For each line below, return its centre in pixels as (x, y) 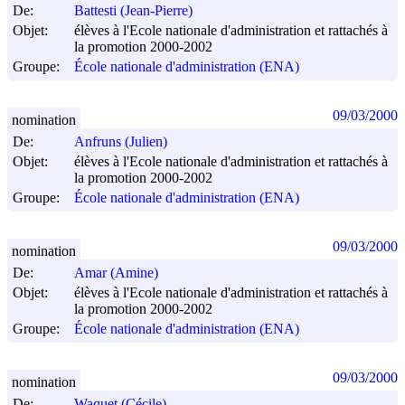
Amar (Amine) (116, 273)
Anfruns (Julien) (121, 142)
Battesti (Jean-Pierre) (133, 11)
